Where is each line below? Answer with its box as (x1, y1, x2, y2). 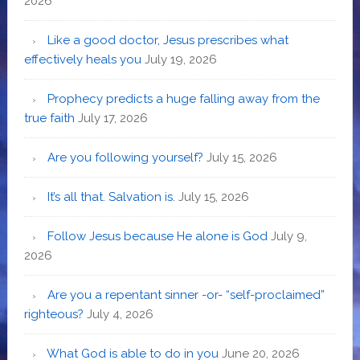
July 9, (270, 228, 307, 243)
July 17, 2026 (77, 110, 148, 125)
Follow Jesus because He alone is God (47, 228, 268, 243)
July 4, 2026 (86, 306, 153, 321)
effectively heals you (23, 51, 141, 67)
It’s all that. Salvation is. (47, 189, 175, 204)
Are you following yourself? (47, 149, 203, 165)
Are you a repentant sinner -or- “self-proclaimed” (47, 287, 325, 302)
